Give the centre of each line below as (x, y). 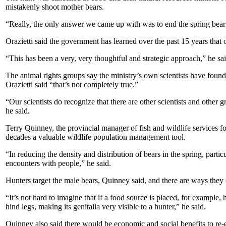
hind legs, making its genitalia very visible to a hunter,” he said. (106, 206)
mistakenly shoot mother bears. (55, 7)
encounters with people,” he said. (58, 163)
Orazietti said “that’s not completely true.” (72, 84)
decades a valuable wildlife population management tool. (96, 137)
